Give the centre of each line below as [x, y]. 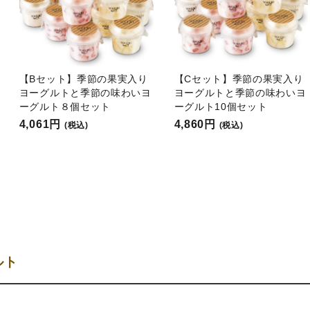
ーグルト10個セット [221, 106]
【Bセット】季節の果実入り [83, 79]
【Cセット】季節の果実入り [239, 79]
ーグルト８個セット [65, 106]
